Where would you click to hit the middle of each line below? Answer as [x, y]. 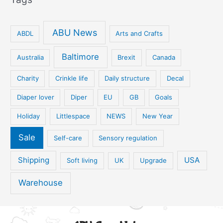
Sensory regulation [128, 138]
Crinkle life [72, 78]
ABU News [74, 33]
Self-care [68, 138]
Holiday [28, 116]
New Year [157, 116]
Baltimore [81, 57]
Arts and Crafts [139, 34]
